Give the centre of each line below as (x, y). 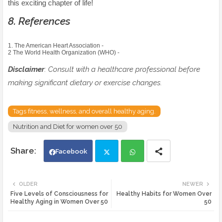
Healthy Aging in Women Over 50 (59, 202)
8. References (40, 21)
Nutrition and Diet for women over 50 (68, 127)
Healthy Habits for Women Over (164, 194)
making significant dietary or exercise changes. (85, 83)
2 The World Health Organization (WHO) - (64, 53)
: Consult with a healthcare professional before (122, 70)
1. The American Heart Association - (56, 46)
